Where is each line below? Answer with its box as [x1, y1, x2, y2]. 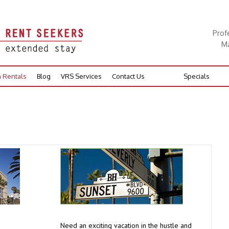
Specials [184, 72, 210, 80]
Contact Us [112, 72, 145, 80]
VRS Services [61, 72, 102, 80]
